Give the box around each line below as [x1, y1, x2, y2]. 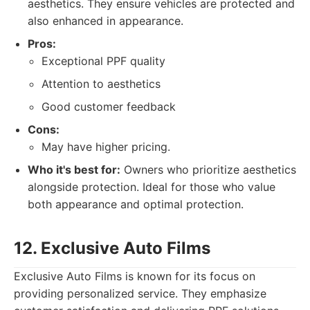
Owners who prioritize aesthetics [120, 163, 296, 176]
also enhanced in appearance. [28, 14, 183, 28]
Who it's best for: [28, 163, 120, 176]
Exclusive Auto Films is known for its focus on [14, 269, 255, 283]
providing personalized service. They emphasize [14, 286, 266, 300]
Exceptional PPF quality [42, 54, 165, 68]
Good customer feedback [42, 100, 176, 113]
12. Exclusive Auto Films [14, 238, 210, 258]
